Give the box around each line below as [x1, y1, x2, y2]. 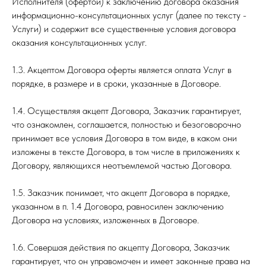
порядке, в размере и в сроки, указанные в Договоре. [12, 78, 221, 89]
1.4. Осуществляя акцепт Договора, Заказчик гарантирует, [12, 105, 241, 116]
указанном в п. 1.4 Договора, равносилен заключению [12, 201, 224, 212]
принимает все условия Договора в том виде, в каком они [12, 132, 237, 144]
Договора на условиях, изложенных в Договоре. [12, 214, 199, 226]
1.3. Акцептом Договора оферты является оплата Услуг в [12, 64, 232, 75]
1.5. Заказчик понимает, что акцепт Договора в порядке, [12, 187, 230, 198]
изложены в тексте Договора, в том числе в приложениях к [12, 146, 240, 157]
